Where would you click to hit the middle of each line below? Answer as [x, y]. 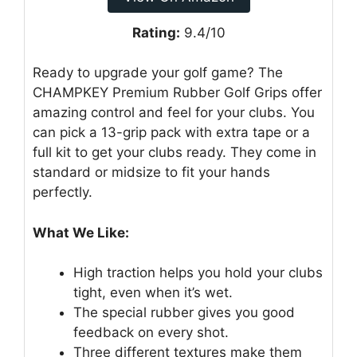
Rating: [156, 32]
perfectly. [63, 192]
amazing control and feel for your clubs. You [174, 113]
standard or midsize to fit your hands [151, 173]
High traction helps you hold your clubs [198, 273]
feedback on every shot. [151, 333]
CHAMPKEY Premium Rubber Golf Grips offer [177, 93]
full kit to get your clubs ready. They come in [175, 153]
